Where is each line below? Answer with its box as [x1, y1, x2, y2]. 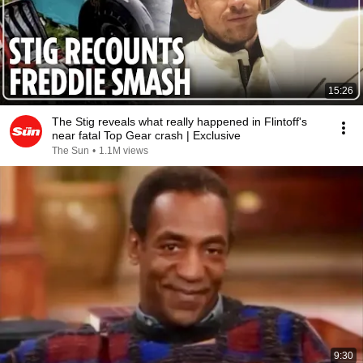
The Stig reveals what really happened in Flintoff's [52, 115, 307, 128]
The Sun [52, 145, 89, 156]
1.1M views [99, 145, 148, 156]
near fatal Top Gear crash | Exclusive [52, 129, 241, 142]
